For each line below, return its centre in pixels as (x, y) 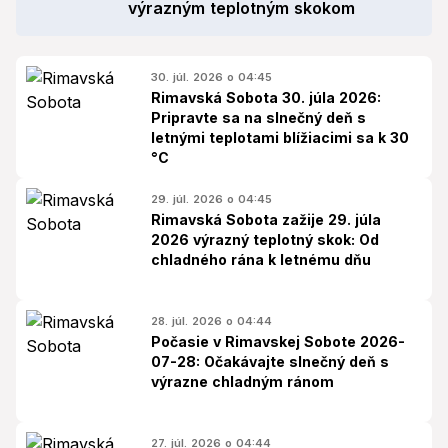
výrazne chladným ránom (242, 381)
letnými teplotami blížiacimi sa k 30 (280, 137)
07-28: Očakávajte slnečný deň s (270, 361)
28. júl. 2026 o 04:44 (211, 321)
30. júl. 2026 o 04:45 (211, 77)
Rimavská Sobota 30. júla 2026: (266, 97)
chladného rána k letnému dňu (261, 259)
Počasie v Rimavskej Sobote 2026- (278, 341)
